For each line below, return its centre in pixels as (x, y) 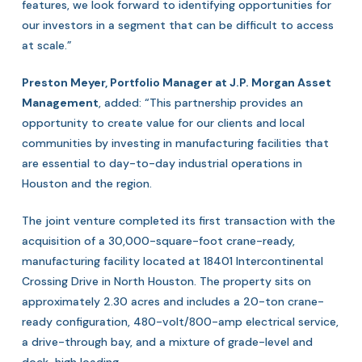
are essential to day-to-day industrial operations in (162, 163)
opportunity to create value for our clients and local (163, 123)
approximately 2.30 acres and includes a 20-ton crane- (173, 301)
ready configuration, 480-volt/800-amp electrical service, (180, 322)
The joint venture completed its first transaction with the (178, 221)
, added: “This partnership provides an (200, 103)
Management (60, 103)
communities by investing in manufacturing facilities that (175, 143)
